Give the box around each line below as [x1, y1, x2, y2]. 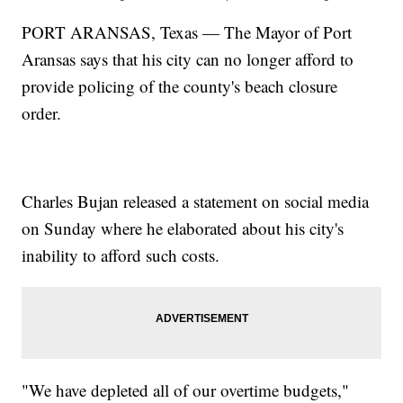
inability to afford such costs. [22, 243, 220, 266]
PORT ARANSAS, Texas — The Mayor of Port [22, 20, 353, 43]
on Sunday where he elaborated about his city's [22, 216, 345, 239]
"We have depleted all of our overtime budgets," [22, 378, 350, 401]
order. [22, 101, 62, 124]
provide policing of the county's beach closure [22, 74, 338, 97]
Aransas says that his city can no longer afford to [22, 47, 354, 70]
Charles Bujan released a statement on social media [22, 189, 370, 212]
